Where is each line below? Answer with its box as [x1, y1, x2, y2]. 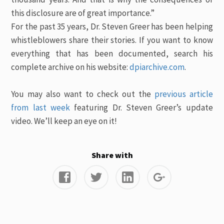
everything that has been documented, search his [11, 48, 213, 59]
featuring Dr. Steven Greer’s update [70, 102, 213, 113]
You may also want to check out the [11, 88, 154, 99]
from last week [11, 102, 70, 113]
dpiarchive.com [129, 61, 185, 72]
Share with [91, 150, 133, 160]
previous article [154, 88, 213, 99]
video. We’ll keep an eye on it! [11, 115, 117, 126]
